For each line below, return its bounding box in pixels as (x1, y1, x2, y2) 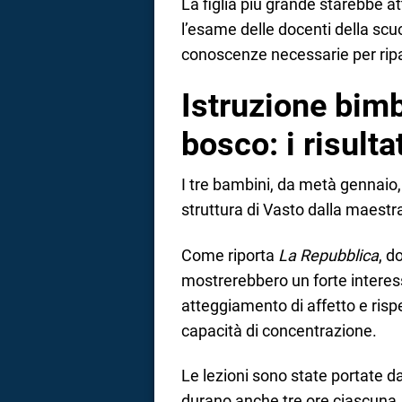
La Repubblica (278, 245, 379, 265)
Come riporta (181, 245, 278, 265)
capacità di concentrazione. (181, 320, 377, 340)
